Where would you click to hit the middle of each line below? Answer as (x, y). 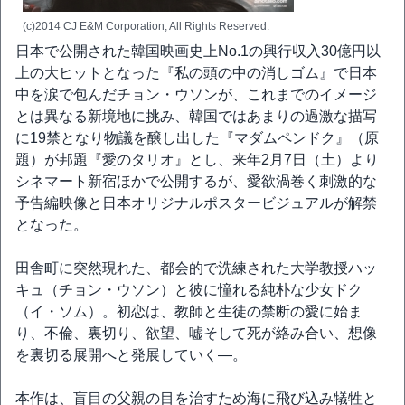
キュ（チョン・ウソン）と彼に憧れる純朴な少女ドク (189, 290)
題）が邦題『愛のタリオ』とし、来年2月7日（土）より (197, 160)
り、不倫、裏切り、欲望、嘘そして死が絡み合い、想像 (196, 333)
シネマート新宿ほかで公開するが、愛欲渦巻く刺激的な (196, 181)
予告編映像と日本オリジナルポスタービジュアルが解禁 (196, 203)
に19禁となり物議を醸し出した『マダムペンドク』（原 (197, 138)
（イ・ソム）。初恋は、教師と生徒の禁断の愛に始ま (189, 311)
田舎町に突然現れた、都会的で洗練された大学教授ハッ (196, 268)
